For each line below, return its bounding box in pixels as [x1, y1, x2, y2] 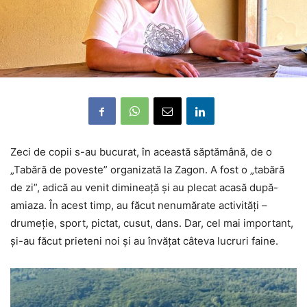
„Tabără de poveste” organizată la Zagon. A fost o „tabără [10, 163, 284, 177]
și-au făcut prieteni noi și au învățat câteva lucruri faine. [10, 234, 278, 248]
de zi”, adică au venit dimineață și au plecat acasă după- [10, 181, 278, 195]
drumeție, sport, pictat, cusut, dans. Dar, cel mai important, [10, 217, 293, 230]
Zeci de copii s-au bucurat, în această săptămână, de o [10, 145, 272, 159]
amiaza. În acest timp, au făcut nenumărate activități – [10, 199, 267, 212]
